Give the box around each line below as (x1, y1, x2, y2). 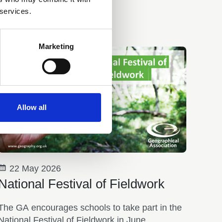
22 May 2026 (6, 163, 61, 173)
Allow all (16, 103, 47, 112)
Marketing (39, 42, 74, 51)
